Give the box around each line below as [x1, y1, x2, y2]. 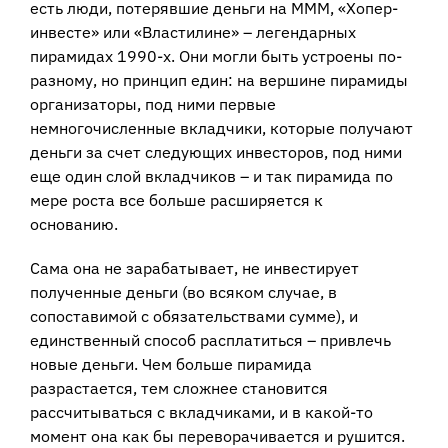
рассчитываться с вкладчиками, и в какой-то [29, 401, 373, 422]
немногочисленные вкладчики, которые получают [29, 117, 413, 138]
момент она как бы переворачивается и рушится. [29, 425, 405, 446]
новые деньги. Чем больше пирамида [29, 353, 312, 374]
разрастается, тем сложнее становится [29, 377, 328, 398]
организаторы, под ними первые [29, 93, 276, 114]
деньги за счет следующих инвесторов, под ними [29, 141, 402, 162]
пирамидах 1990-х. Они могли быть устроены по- [29, 45, 402, 66]
